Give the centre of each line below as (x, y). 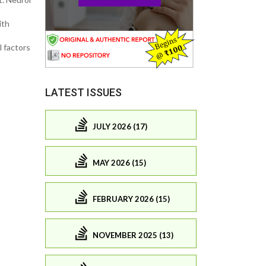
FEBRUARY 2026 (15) (131, 199)
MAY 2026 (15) (119, 163)
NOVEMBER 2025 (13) (133, 235)
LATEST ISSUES (83, 92)
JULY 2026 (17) (120, 127)
